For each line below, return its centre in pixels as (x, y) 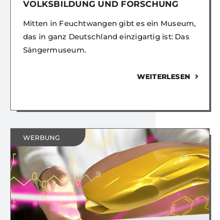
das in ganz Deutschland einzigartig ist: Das (106, 37)
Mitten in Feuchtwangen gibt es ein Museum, (110, 24)
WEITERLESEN (164, 77)
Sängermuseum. (55, 50)
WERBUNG (42, 138)
